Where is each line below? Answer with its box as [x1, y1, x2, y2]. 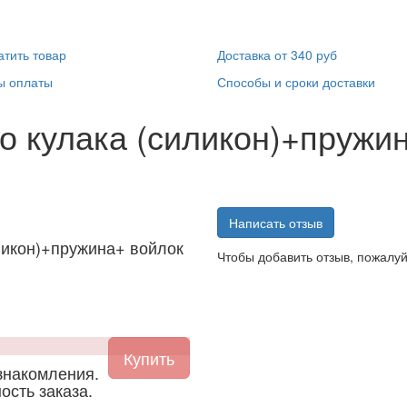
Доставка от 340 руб [217, 45, 337, 64]
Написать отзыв [229, 213, 323, 232]
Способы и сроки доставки [217, 72, 375, 91]
